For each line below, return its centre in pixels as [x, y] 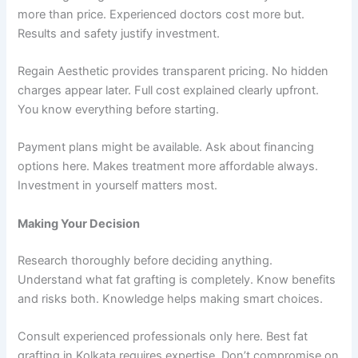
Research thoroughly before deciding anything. [145, 260]
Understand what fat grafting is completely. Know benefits [177, 279]
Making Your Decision [79, 223]
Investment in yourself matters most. [118, 186]
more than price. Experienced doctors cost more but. [161, 14]
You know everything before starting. [119, 109]
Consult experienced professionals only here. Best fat [163, 336]
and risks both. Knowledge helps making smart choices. [171, 298]
